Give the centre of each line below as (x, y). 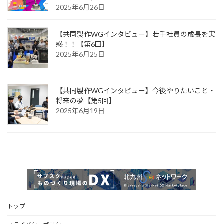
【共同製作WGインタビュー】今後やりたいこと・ (136, 90)
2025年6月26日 (80, 7)
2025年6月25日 (80, 54)
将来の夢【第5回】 (86, 100)
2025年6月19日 (80, 110)
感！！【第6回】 (82, 44)
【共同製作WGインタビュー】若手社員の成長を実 (136, 34)
